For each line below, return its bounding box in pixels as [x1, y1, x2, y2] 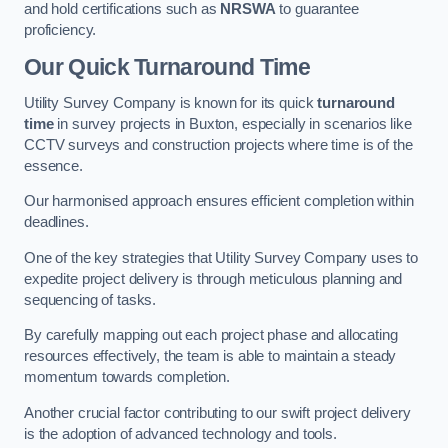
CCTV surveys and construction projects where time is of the [24, 136, 413, 153]
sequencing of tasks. [24, 291, 157, 308]
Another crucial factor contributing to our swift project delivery [24, 404, 411, 421]
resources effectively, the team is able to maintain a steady [24, 348, 397, 365]
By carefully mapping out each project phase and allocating [24, 327, 398, 344]
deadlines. [24, 214, 89, 231]
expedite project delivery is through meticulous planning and [24, 270, 403, 287]
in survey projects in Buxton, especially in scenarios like [53, 115, 412, 132]
